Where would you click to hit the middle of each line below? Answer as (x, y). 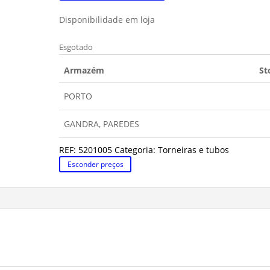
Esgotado (76, 47)
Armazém (84, 70)
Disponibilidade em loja (107, 20)
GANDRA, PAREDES (102, 124)
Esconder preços (95, 165)
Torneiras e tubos (194, 150)
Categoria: (137, 150)
